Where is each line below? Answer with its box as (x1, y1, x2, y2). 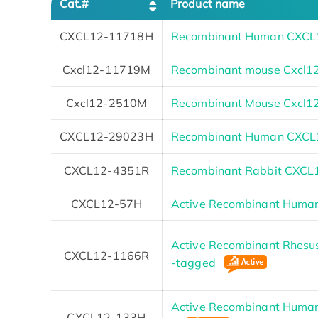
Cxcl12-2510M (65, 95, 148, 110)
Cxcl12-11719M (62, 62, 151, 77)
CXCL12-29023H (60, 128, 153, 143)
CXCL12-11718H (60, 28, 153, 43)
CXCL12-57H (70, 196, 143, 211)
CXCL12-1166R (63, 248, 150, 263)
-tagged (171, 255, 219, 270)
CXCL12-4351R (63, 163, 150, 177)
